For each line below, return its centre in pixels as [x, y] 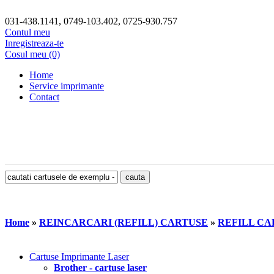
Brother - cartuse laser [100, 267]
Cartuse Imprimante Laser [79, 256]
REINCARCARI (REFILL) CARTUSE [124, 223]
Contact [44, 97]
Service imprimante [67, 86]
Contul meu [28, 32]
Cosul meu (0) [32, 54]
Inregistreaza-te [34, 43]
